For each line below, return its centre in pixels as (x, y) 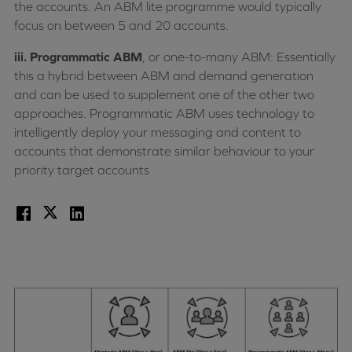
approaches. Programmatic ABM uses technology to (164, 113)
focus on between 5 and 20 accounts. (121, 25)
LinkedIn (90, 213)
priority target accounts (82, 170)
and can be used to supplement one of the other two (164, 94)
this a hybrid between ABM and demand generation (164, 75)
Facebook (42, 213)
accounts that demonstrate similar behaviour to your (164, 151)
